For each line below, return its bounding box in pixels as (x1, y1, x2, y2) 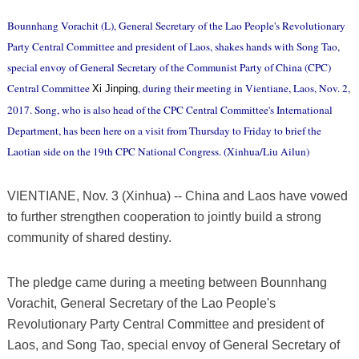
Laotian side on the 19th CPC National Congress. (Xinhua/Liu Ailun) (6, 143, 309, 159)
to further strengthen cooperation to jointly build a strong (6, 209, 321, 224)
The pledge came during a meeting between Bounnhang (6, 275, 327, 289)
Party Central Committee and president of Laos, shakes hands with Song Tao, (6, 38, 340, 54)
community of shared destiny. (6, 230, 171, 244)
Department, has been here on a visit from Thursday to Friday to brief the (6, 123, 321, 138)
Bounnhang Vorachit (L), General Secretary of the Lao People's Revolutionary (6, 18, 345, 33)
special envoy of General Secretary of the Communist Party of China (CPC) (6, 59, 331, 75)
